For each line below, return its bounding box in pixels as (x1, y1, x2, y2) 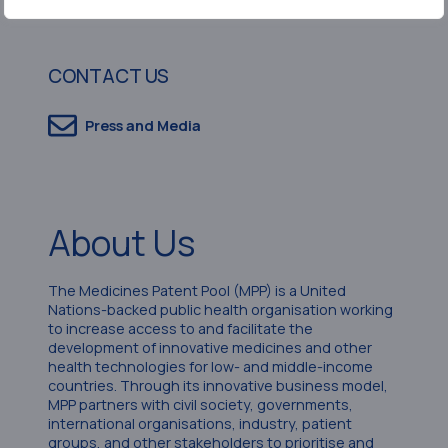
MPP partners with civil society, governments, (48, 395, 353, 415)
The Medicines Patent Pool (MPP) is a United (48, 281, 346, 301)
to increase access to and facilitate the (48, 319, 313, 339)
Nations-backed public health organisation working (48, 300, 393, 320)
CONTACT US (48, 62, 169, 89)
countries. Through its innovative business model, (48, 376, 388, 396)
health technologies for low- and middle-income (48, 357, 373, 377)
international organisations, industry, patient (48, 414, 352, 434)
